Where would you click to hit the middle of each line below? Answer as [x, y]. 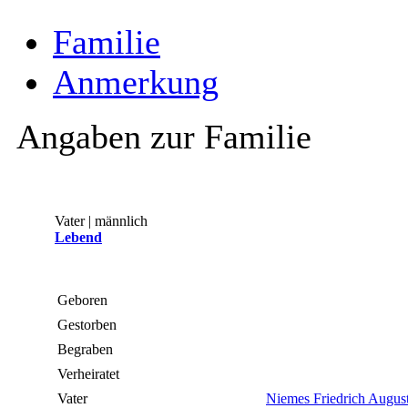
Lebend [78, 238]
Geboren [84, 301]
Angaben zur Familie [164, 137]
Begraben [87, 350]
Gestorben [89, 325]
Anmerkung [136, 82]
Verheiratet [90, 374]
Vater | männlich [101, 221]
